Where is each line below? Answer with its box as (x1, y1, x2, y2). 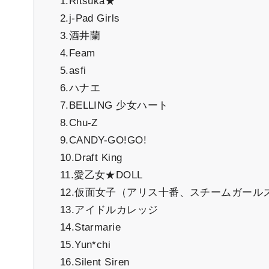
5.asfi (59, 65, 86, 77)
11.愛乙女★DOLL (59, 169, 143, 181)
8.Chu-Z (59, 117, 98, 129)
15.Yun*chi (59, 239, 111, 251)
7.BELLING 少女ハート (59, 100, 169, 112)
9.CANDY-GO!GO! (59, 134, 147, 147)
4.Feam (59, 47, 95, 59)
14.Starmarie (59, 222, 121, 234)
